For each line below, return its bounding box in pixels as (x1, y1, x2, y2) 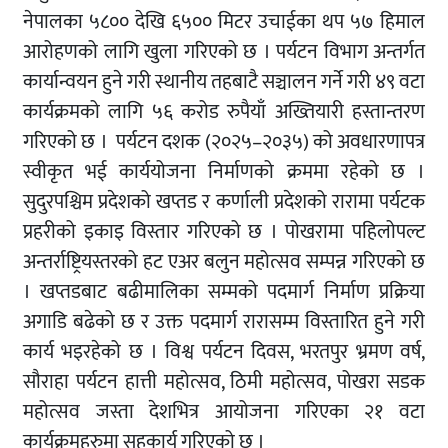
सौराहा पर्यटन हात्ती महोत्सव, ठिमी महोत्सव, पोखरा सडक (23, 365, 425, 400)
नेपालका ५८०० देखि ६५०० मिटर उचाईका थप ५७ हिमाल (23, 5, 425, 40)
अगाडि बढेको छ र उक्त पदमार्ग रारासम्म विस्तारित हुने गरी (23, 305, 425, 340)
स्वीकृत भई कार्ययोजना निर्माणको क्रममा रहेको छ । (23, 155, 425, 190)
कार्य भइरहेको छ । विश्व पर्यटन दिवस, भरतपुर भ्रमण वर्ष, (23, 335, 425, 370)
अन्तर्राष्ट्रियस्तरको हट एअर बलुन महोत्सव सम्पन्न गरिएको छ (23, 245, 425, 280)
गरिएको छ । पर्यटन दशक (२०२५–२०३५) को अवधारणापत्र (23, 125, 425, 160)
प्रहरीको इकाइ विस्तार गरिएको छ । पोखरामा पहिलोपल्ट (23, 215, 425, 250)
